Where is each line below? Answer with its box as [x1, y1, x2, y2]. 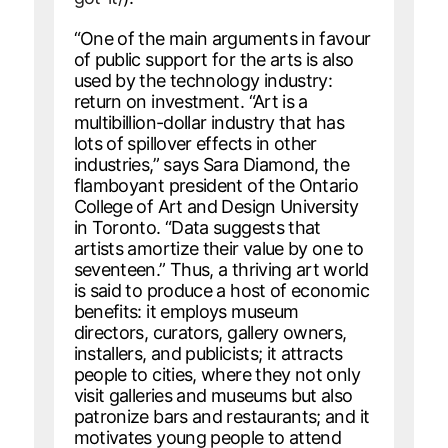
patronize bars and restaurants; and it [73, 405, 370, 427]
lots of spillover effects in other [73, 132, 317, 154]
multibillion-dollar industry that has [73, 111, 344, 133]
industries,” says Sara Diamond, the [73, 153, 350, 175]
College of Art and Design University [73, 195, 359, 217]
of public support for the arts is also [73, 48, 354, 70]
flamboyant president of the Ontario [73, 174, 359, 196]
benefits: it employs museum [73, 300, 299, 322]
